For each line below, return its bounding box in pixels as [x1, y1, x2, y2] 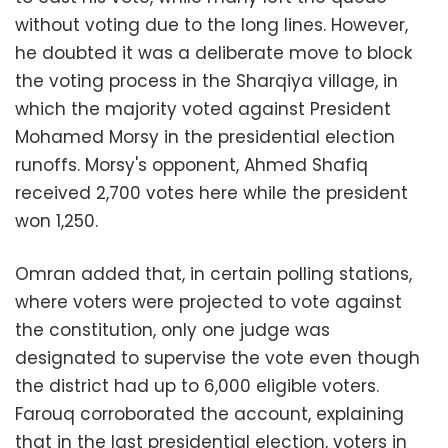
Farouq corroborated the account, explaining [15, 402, 404, 427]
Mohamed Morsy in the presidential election [15, 125, 395, 150]
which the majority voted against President [15, 97, 391, 122]
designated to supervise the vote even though [15, 346, 420, 371]
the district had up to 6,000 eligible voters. [15, 374, 379, 399]
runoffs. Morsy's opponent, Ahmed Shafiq [15, 153, 368, 178]
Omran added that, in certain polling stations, [15, 262, 412, 287]
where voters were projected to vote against [15, 290, 402, 315]
